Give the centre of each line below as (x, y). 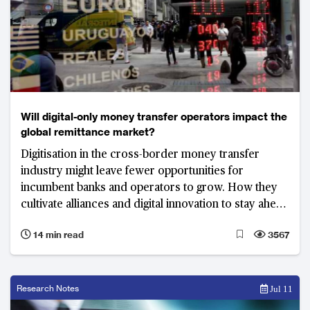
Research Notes (48, 288)
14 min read (57, 234)
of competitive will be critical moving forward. (137, 221)
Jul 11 (280, 289)
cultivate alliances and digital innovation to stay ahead (155, 204)
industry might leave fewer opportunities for (132, 171)
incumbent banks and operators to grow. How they (149, 188)
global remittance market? (88, 131)
